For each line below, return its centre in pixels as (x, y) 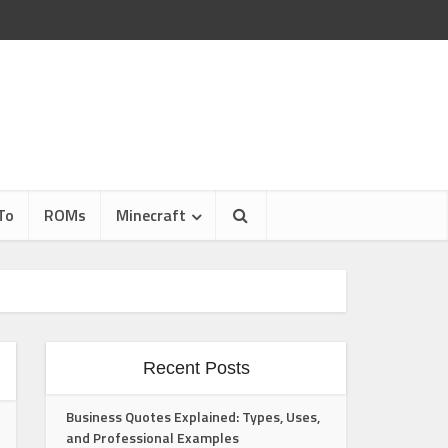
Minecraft (150, 215)
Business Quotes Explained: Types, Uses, (193, 416)
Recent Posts (196, 368)
